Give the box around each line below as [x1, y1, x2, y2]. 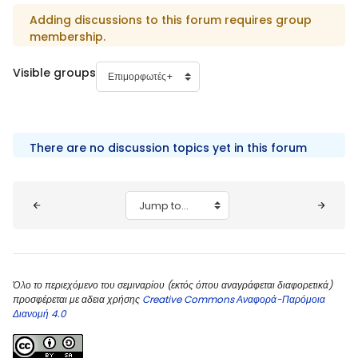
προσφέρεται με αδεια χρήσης [13, 292, 140, 307]
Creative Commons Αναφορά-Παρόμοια [140, 292, 325, 307]
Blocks [12, 181, 76, 209]
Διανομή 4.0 [13, 307, 66, 321]
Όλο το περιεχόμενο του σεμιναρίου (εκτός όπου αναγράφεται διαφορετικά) [13, 278, 332, 292]
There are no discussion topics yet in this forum [30, 140, 307, 157]
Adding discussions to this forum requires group [30, 11, 312, 28]
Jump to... [125, 196, 181, 213]
